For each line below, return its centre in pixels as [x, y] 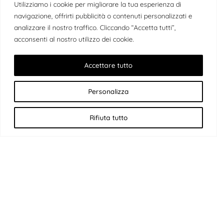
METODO [108, 193]
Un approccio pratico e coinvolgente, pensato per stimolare [108, 207]
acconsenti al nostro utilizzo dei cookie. [74, 39]
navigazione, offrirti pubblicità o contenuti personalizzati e [103, 16]
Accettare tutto [108, 65]
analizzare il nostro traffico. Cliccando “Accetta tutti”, [95, 27]
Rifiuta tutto [108, 117]
